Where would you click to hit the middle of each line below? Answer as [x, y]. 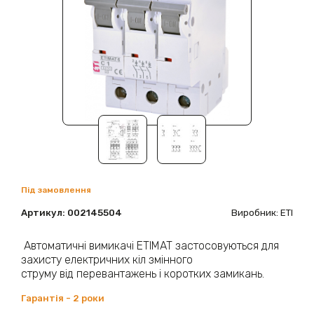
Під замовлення [56, 190]
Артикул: [44, 213]
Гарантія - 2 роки [63, 298]
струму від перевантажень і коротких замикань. [143, 274]
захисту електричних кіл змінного [107, 260]
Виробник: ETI [262, 213]
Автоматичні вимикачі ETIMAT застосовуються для [150, 246]
